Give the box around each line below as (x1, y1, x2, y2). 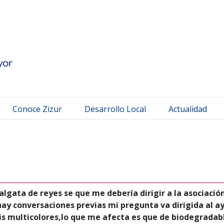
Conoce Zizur (12, 103, 62, 114)
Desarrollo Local (84, 103, 146, 114)
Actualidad (168, 103, 207, 114)
